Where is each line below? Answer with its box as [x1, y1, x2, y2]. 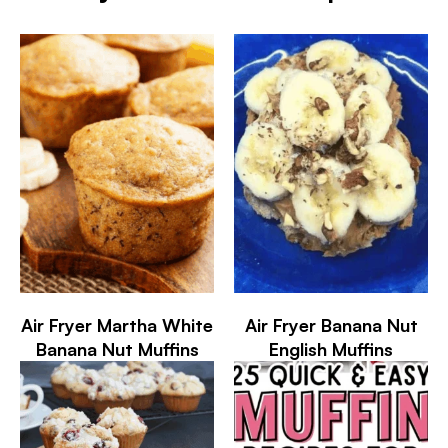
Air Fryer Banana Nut [244, 313, 418, 336]
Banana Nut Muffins [35, 337, 199, 360]
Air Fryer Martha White [21, 313, 213, 336]
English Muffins [269, 337, 393, 360]
